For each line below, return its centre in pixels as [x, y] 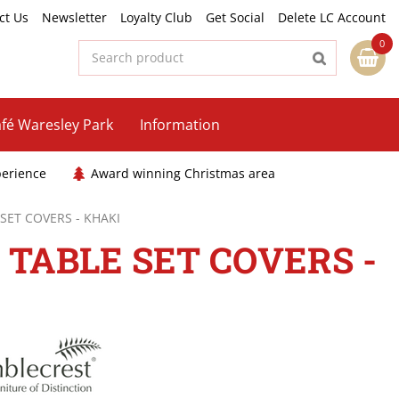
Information [179, 125]
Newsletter [74, 17]
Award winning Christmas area [183, 173]
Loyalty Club [156, 17]
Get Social [235, 17]
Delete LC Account [332, 17]
